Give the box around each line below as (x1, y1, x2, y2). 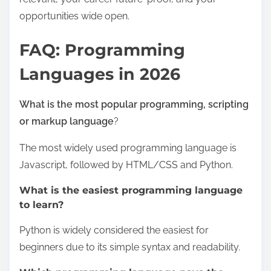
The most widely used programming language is (19, 142, 237, 154)
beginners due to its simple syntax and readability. (19, 241, 240, 253)
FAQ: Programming (19, 40, 185, 60)
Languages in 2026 (19, 64, 180, 85)
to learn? (19, 199, 64, 211)
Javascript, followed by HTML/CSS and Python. (19, 159, 233, 171)
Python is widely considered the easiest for (19, 224, 209, 237)
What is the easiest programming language (19, 184, 243, 197)
